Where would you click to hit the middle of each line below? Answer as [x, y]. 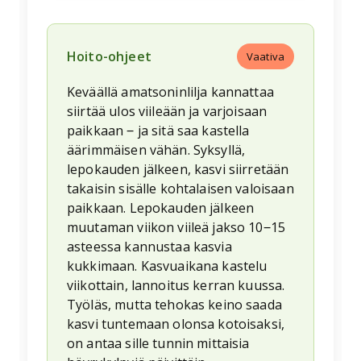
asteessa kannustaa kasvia [149, 247]
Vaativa [265, 56]
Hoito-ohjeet [109, 57]
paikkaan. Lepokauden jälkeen [161, 208]
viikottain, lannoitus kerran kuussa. [176, 286]
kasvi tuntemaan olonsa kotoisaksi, [176, 324]
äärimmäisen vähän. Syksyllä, [156, 150]
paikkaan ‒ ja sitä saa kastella [158, 131]
